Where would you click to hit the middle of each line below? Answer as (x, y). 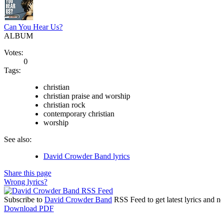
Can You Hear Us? (33, 27)
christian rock (64, 105)
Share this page (28, 173)
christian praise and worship (87, 96)
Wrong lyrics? (26, 182)
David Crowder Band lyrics (87, 156)
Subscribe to (24, 199)
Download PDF (29, 208)
